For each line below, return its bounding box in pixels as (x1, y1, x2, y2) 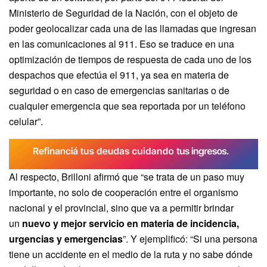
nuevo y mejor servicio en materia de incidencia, (22, 216, 239, 231)
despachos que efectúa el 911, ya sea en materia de (9, 67, 229, 82)
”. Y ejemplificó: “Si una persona (123, 232, 257, 246)
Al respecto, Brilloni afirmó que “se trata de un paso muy (9, 170, 244, 184)
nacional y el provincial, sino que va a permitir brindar (9, 201, 234, 215)
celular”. (9, 114, 43, 128)
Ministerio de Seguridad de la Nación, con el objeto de (9, 5, 238, 20)
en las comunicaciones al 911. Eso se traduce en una (9, 36, 234, 51)
